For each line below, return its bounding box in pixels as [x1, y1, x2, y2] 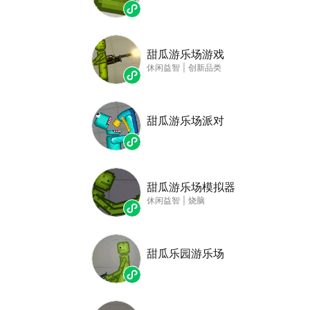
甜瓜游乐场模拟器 [147, 180, 235, 194]
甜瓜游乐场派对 [147, 113, 224, 127]
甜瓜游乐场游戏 [147, 47, 224, 61]
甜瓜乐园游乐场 [147, 246, 224, 260]
